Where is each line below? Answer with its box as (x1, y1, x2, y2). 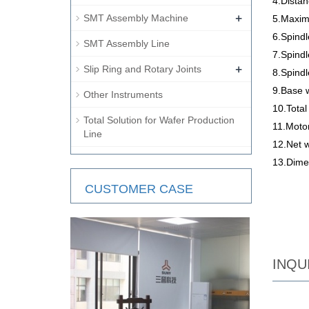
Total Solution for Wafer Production (83, 114, 235, 126)
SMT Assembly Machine (83, 12, 188, 23)
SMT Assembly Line (83, 38, 170, 49)
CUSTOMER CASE (85, 182, 193, 196)
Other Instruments (83, 89, 163, 100)
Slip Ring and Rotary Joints (83, 63, 201, 74)
